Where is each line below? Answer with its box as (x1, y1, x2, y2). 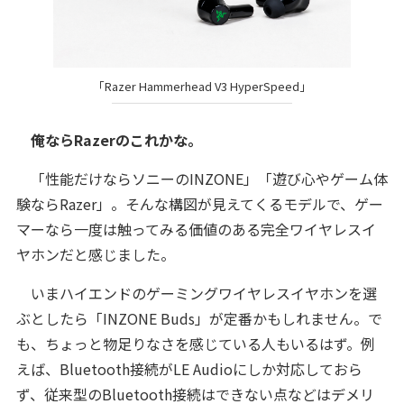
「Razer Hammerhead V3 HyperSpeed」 (93, 78, 311, 96)
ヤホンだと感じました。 (15, 243, 175, 265)
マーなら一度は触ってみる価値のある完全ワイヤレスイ (15, 217, 376, 240)
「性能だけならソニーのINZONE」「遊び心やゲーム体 (15, 167, 388, 189)
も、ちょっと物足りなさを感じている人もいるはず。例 (15, 332, 375, 354)
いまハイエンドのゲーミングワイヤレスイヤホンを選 (15, 281, 377, 304)
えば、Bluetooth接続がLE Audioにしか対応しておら (15, 357, 363, 380)
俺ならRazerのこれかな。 (15, 128, 202, 151)
